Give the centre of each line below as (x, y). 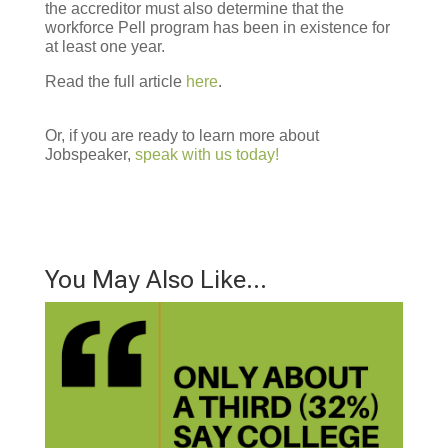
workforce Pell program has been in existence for (217, 28)
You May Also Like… (155, 280)
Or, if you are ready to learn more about (181, 136)
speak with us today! (208, 155)
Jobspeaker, (89, 155)
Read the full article (115, 82)
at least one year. (104, 47)
